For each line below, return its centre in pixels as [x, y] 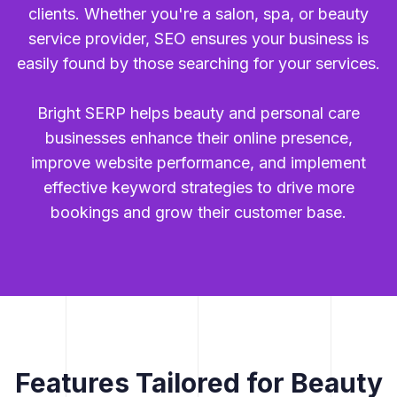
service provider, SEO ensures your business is [198, 39]
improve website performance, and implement [198, 163]
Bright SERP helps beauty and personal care [198, 113]
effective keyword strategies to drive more [198, 188]
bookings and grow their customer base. [198, 213]
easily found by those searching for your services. [198, 64]
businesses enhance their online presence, [198, 138]
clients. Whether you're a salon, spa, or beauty [198, 14]
